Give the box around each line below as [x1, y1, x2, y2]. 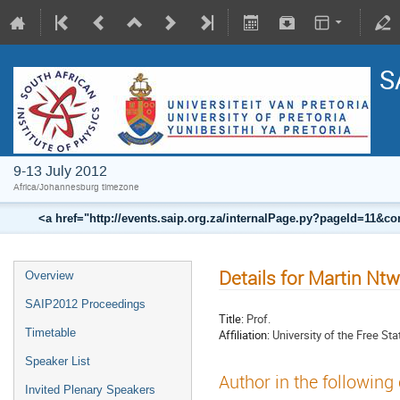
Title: [219, 310, 244, 327]
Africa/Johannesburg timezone [13, 181, 139, 193]
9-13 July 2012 [13, 162, 107, 180]
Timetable [25, 326, 76, 339]
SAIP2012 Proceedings [25, 297, 146, 311]
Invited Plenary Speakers [25, 383, 155, 396]
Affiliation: [219, 326, 270, 343]
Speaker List [25, 354, 90, 368]
